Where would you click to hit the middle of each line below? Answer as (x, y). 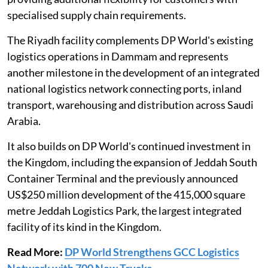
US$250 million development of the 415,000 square (126, 194)
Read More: (35, 252)
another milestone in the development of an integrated (133, 72)
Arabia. (24, 121)
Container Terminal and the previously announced (123, 178)
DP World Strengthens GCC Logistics (152, 252)
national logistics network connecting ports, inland (124, 88)
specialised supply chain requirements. (97, 15)
